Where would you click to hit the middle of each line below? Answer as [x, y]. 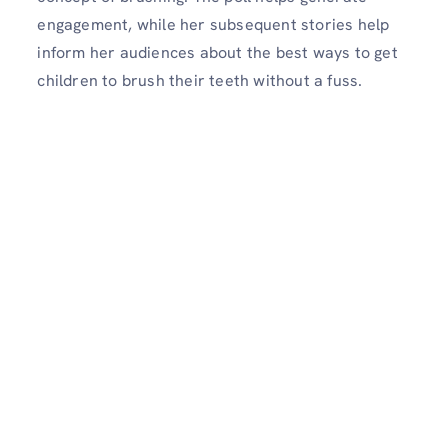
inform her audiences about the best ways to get [217, 52]
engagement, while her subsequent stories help [213, 24]
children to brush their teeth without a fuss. [202, 80]
